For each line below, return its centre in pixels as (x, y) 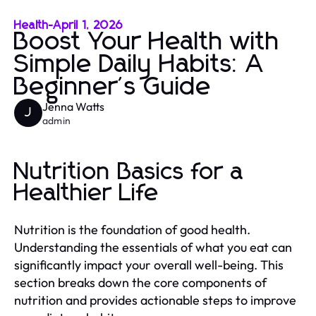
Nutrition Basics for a (129, 172)
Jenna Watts (73, 106)
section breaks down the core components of (140, 282)
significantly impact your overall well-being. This (149, 265)
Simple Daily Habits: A (139, 65)
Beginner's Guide (113, 87)
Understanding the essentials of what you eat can (153, 247)
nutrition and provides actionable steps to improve (155, 300)
